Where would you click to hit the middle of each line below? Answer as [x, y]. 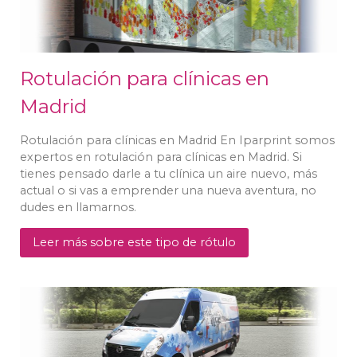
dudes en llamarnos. [78, 207]
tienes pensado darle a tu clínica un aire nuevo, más [169, 173]
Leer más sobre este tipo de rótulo [134, 242]
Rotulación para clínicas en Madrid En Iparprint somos [177, 140]
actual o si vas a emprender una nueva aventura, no [168, 190]
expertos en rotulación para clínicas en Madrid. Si [161, 157]
